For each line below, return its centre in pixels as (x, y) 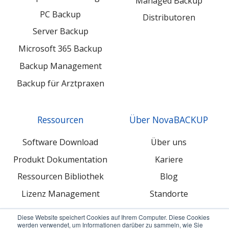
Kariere (169, 159)
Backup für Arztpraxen (60, 84)
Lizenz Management (60, 194)
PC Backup (60, 14)
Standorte (169, 194)
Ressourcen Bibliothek (60, 177)
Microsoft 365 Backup (60, 49)
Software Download (60, 142)
